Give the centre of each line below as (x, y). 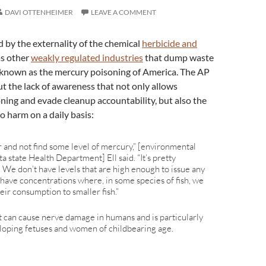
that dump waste (178, 57)
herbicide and (170, 43)
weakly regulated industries (87, 57)
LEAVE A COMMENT (123, 12)
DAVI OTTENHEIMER (39, 12)
